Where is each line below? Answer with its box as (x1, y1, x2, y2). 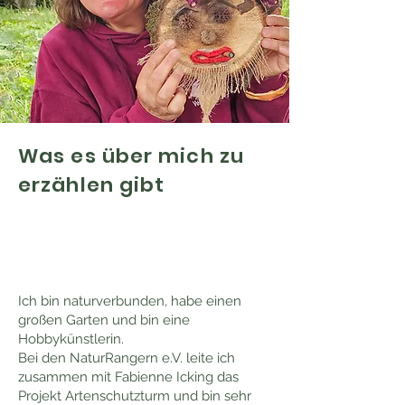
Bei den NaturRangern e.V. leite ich (18, 350, 235, 366)
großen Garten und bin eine (18, 312, 190, 328)
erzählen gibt (18, 171, 165, 199)
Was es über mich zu (18, 142, 244, 170)
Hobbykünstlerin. (18, 331, 124, 347)
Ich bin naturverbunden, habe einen (18, 293, 241, 309)
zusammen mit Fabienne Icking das (18, 369, 239, 385)
